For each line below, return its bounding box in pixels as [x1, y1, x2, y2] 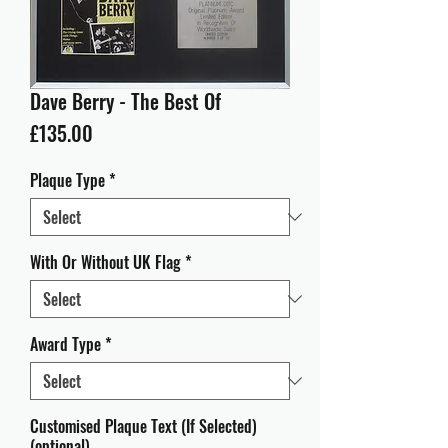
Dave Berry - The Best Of [30, 86, 221, 116]
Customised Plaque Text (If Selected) [30, 414, 257, 438]
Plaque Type [30, 168, 105, 192]
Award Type [30, 332, 101, 356]
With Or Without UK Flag [30, 250, 181, 274]
